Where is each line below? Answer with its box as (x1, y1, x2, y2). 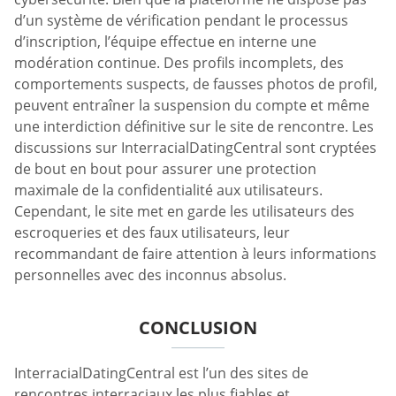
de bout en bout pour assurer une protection (14, 158, 316, 179)
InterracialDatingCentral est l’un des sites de (14, 362, 308, 383)
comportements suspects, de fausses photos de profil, (14, 73, 377, 94)
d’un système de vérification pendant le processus (14, 10, 348, 30)
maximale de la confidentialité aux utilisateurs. (14, 179, 323, 200)
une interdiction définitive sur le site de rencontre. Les (14, 116, 374, 136)
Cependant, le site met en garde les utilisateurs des (14, 201, 354, 221)
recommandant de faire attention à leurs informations (14, 243, 377, 263)
